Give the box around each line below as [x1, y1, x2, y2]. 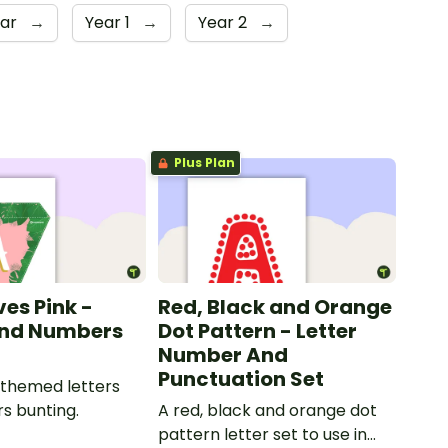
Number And [157, 340, 288, 369]
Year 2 [198, 10, 251, 34]
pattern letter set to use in [157, 422, 367, 446]
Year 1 [85, 10, 134, 34]
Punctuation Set [157, 364, 324, 393]
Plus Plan [170, 153, 235, 171]
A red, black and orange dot [157, 398, 377, 422]
